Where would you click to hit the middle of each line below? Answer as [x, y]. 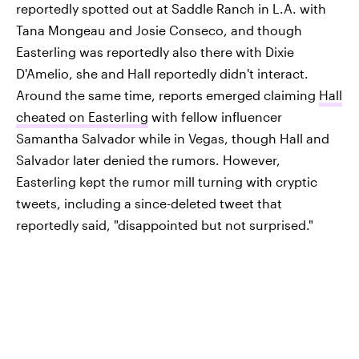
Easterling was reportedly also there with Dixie [155, 52]
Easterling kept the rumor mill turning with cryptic [167, 182]
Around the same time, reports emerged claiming [167, 95]
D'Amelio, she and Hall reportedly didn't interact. [162, 73]
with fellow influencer [215, 117]
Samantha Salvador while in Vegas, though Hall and [173, 138]
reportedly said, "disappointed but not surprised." [165, 225]
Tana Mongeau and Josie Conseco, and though [159, 30]
